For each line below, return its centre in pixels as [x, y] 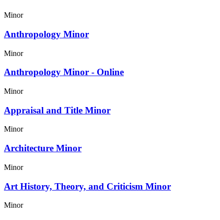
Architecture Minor [43, 148]
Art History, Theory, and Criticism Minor [87, 186]
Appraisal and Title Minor [57, 110]
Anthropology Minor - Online [64, 72]
